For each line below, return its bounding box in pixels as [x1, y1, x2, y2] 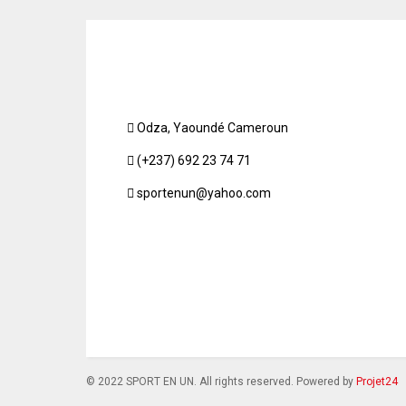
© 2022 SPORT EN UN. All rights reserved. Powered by [86, 374, 357, 388]
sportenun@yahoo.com [134, 186, 272, 200]
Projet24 [356, 374, 399, 388]
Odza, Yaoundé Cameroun [134, 121, 289, 135]
